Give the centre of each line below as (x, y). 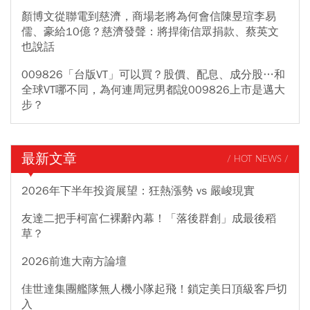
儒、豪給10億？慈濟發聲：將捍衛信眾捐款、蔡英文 (150, 32)
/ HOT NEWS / (258, 159)
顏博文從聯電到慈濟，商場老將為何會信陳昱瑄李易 (149, 17)
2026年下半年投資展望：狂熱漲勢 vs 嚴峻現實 (138, 191)
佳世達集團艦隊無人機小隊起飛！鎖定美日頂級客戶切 (154, 290)
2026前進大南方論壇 (74, 262)
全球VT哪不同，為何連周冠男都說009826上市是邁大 (153, 90)
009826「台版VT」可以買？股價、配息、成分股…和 (153, 75)
